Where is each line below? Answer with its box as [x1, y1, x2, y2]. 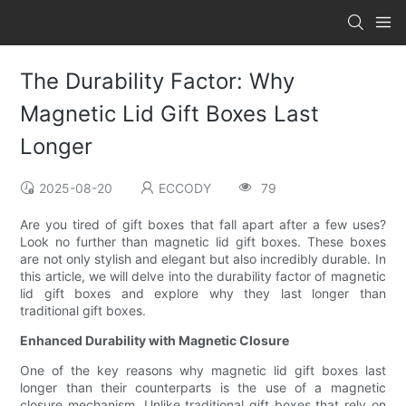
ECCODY [159, 180, 212, 197]
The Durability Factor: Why [20, 68, 295, 95]
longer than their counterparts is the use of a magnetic [20, 380, 386, 396]
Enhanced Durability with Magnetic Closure [20, 333, 290, 349]
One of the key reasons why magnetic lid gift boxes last [20, 362, 386, 379]
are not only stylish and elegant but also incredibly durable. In [20, 251, 386, 267]
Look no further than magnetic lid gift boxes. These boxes [20, 234, 386, 250]
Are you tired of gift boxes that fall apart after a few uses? [20, 217, 386, 233]
